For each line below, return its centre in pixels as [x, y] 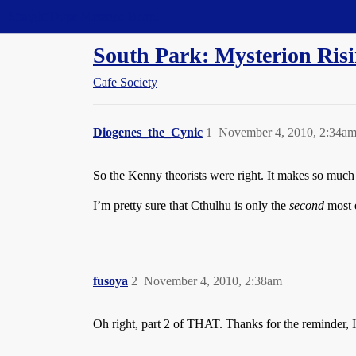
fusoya [110, 281]
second [307, 205]
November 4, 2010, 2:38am [213, 281]
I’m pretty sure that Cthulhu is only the [191, 205]
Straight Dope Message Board [83, 16]
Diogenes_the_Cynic [148, 132]
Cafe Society [125, 82]
